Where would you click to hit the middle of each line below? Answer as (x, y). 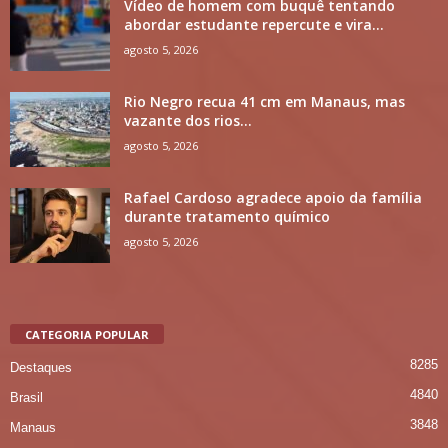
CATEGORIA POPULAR (87, 334)
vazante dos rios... (188, 121)
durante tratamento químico (227, 217)
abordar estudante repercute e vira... (254, 25)
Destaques (41, 367)
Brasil (26, 397)
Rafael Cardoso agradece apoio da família (273, 198)
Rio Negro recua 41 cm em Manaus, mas (264, 102)
